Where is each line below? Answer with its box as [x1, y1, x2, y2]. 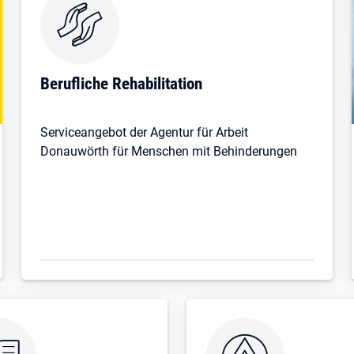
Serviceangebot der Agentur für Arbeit [40, 124, 248, 140]
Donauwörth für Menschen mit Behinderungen [40, 143, 297, 159]
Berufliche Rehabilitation [40, 73, 202, 93]
